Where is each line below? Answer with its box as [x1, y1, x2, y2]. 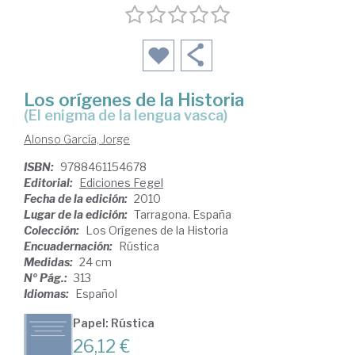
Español [75, 287, 117, 301]
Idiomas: [24, 287, 71, 301]
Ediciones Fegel [79, 176, 163, 190]
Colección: [24, 223, 82, 238]
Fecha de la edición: [24, 192, 130, 206]
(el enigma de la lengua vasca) [37, 107, 227, 124]
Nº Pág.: [24, 271, 70, 285]
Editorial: [24, 176, 75, 190]
